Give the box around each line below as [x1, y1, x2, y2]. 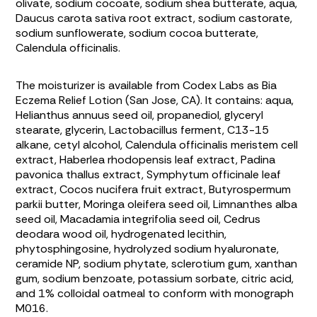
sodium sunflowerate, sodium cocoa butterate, [16, 25, 259, 40]
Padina [241, 151, 276, 167]
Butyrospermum [209, 181, 292, 197]
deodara [16, 226, 60, 241]
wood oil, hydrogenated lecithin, [59, 226, 227, 241]
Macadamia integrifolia [60, 211, 177, 226]
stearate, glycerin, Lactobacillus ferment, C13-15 [16, 122, 270, 137]
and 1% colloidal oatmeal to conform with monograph [16, 285, 294, 301]
